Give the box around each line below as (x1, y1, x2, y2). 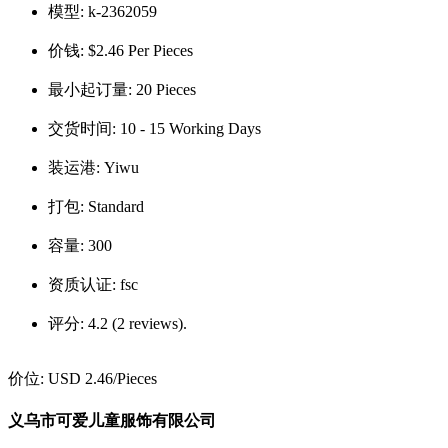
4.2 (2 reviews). (88, 314, 187, 332)
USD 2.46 (48, 369, 113, 387)
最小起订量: (48, 80, 136, 98)
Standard (88, 197, 144, 215)
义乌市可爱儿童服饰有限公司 (8, 411, 216, 429)
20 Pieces (136, 80, 196, 98)
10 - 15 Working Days (120, 119, 261, 137)
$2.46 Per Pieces (88, 41, 193, 59)
